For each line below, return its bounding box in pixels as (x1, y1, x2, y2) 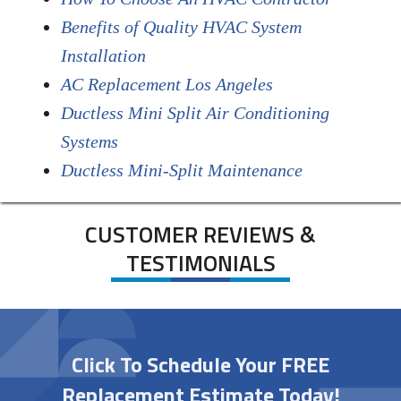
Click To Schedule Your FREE (72, 348, 329, 381)
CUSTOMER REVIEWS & (85, 218, 316, 252)
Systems (60, 132, 118, 152)
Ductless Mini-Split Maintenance (60, 160, 303, 181)
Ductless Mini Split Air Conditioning (60, 103, 329, 124)
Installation (60, 46, 146, 66)
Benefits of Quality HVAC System (60, 17, 302, 38)
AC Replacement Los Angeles (60, 74, 273, 95)
